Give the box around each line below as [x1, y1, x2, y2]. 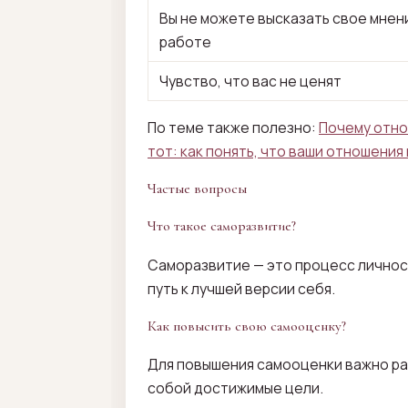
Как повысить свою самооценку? [148, 317, 346, 335]
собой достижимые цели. [148, 378, 323, 399]
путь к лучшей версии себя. [148, 279, 335, 300]
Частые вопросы [148, 179, 247, 198]
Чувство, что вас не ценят [158, 71, 342, 92]
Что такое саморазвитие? [148, 218, 296, 236]
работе [158, 32, 211, 53]
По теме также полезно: [148, 117, 319, 138]
